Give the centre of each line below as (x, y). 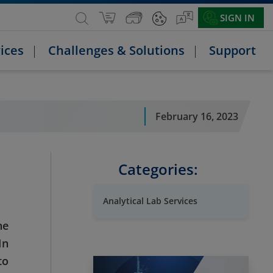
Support (232, 50)
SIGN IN (237, 18)
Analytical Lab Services (150, 201)
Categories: (158, 169)
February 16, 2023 (197, 116)
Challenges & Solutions (116, 50)
